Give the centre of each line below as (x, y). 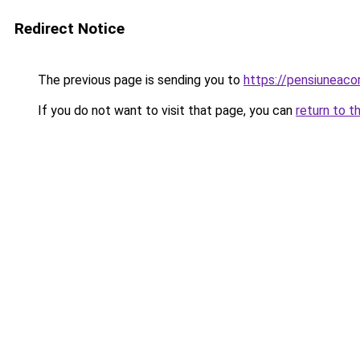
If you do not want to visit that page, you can (165, 110)
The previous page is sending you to (139, 80)
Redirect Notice (70, 29)
